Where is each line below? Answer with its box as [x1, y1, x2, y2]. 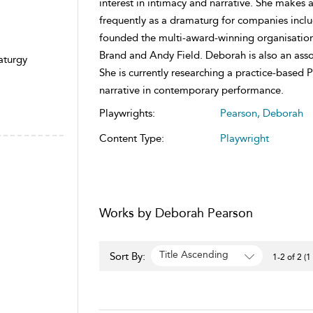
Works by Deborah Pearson [99, 205, 253, 221]
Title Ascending [159, 249, 228, 261]
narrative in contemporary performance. [99, 83, 284, 96]
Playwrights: [99, 106, 155, 119]
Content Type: [99, 131, 164, 145]
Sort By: [109, 249, 148, 263]
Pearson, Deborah [219, 106, 303, 119]
